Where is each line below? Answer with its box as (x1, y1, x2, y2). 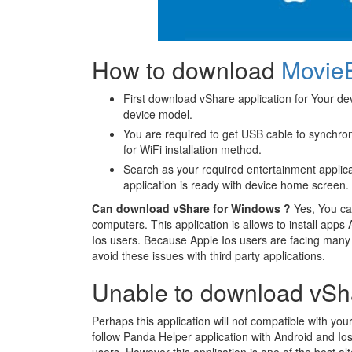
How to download (92, 53, 281, 86)
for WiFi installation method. (123, 141, 262, 157)
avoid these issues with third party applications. (92, 247, 325, 263)
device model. (123, 106, 192, 122)
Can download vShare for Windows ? (92, 200, 291, 216)
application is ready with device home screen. (123, 177, 349, 192)
